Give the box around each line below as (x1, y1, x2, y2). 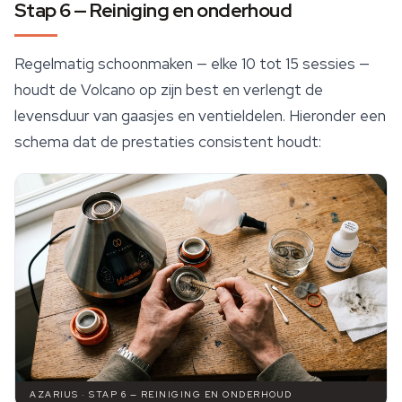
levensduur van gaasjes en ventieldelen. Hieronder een (14, 106, 386, 127)
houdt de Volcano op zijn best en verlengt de (14, 80, 323, 100)
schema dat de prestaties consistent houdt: (14, 132, 321, 153)
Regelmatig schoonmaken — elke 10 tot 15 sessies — (14, 54, 370, 74)
